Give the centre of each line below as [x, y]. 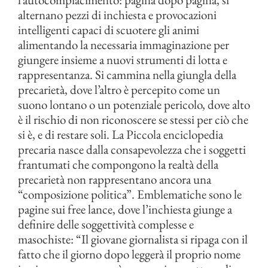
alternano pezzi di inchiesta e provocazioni [117, 15]
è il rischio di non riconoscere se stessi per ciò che [133, 119]
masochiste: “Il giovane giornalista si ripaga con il [133, 239]
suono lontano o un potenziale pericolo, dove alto [134, 104]
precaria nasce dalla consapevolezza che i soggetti [132, 149]
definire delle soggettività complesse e [106, 224]
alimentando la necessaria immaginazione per [124, 45]
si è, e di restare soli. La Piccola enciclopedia [121, 134]
